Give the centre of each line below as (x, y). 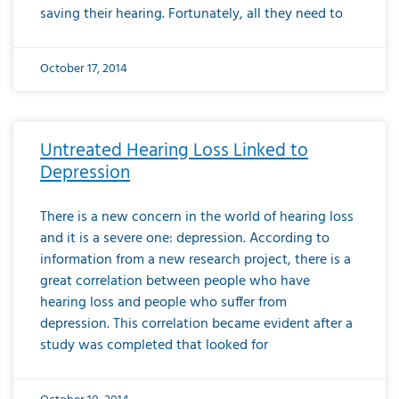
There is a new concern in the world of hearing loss (197, 217)
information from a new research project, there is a (195, 260)
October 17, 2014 (84, 69)
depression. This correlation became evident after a (196, 324)
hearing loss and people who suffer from (163, 302)
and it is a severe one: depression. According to (185, 238)
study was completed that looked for (154, 345)
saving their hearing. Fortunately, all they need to (191, 14)
